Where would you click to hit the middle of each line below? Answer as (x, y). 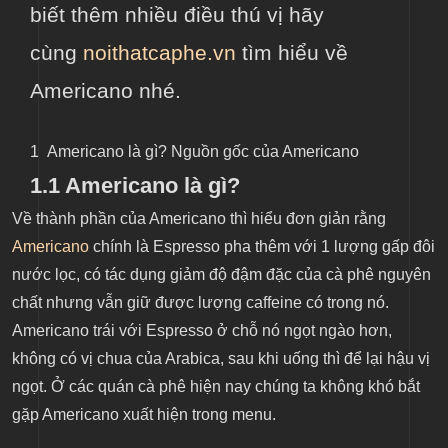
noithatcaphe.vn (159, 53)
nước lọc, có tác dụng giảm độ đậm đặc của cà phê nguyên (221, 274)
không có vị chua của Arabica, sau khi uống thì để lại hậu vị (221, 358)
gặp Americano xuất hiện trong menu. (144, 414)
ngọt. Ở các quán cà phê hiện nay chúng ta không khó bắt (216, 386)
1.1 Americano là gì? (135, 185)
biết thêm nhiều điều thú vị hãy (177, 15)
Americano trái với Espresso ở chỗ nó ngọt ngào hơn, (202, 330)
